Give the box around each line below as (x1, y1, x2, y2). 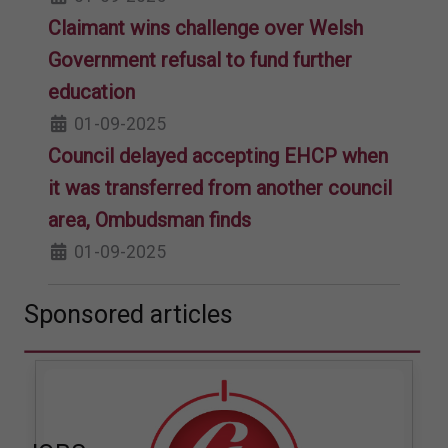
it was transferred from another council (48, 175, 392, 200)
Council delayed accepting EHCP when (48, 143, 388, 168)
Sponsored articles (24, 299, 233, 329)
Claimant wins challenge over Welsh (48, 15, 363, 40)
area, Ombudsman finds (48, 207, 251, 232)
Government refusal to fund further (48, 47, 352, 72)
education (48, 79, 135, 104)
